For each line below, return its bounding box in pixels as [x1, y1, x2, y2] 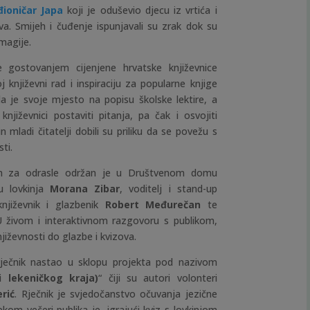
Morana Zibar [50, 182, 120, 196]
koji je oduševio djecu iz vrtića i [62, 3, 217, 17]
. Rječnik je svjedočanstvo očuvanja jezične [15, 287, 217, 301]
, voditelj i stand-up [120, 182, 217, 196]
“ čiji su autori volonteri [98, 271, 217, 285]
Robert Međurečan [104, 198, 201, 212]
